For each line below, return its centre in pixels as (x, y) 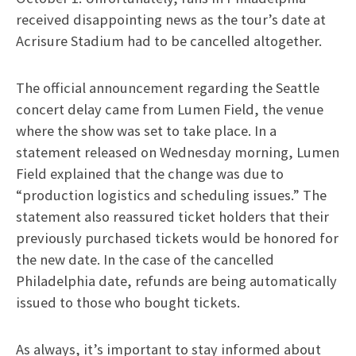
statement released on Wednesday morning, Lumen (178, 152)
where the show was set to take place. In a (146, 131)
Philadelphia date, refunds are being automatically (176, 281)
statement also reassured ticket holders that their (172, 217)
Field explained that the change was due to (150, 174)
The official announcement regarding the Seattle (168, 88)
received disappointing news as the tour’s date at (171, 19)
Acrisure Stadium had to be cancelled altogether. (169, 41)
